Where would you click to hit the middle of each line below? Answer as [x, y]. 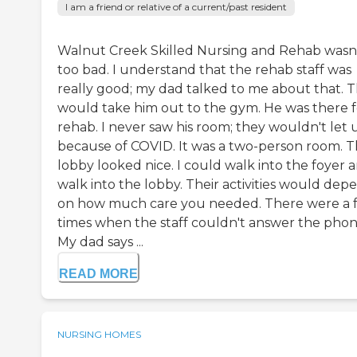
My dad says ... [100, 242]
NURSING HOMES [99, 335]
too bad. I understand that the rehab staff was [204, 70]
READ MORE [98, 274]
